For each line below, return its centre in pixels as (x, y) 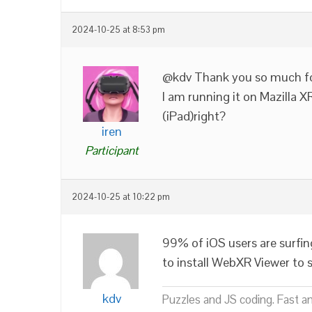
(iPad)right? (194, 116)
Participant (112, 150)
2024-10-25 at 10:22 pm (121, 197)
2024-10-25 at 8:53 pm (118, 30)
